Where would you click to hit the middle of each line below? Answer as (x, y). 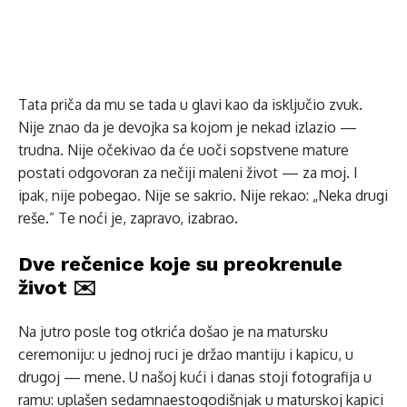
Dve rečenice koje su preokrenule (180, 264)
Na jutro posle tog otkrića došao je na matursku (173, 332)
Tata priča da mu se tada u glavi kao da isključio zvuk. (190, 104)
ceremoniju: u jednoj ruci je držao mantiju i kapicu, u (186, 354)
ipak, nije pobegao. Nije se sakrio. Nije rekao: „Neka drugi (203, 195)
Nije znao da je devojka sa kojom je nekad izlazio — (188, 127)
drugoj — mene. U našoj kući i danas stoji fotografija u (195, 377)
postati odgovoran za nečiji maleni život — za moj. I (188, 173)
